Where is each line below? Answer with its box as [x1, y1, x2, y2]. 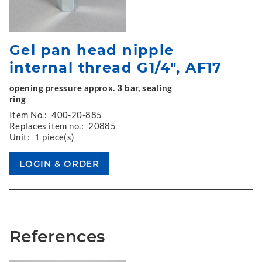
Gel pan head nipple [9, 42, 174, 58]
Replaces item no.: [9, 120, 84, 131]
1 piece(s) [35, 132, 75, 142]
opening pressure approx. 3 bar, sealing [9, 82, 173, 93]
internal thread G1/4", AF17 [9, 59, 222, 76]
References [9, 226, 105, 246]
